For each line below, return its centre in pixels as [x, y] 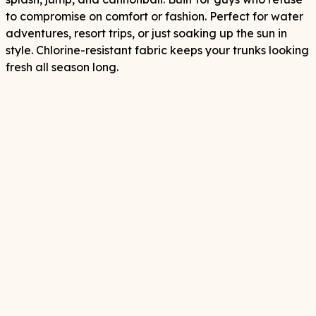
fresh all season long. [62, 67]
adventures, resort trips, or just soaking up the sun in [146, 34]
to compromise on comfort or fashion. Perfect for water [154, 17]
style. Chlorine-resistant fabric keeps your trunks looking [157, 50]
